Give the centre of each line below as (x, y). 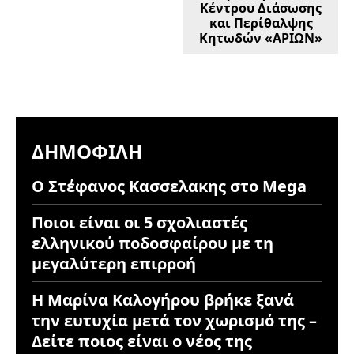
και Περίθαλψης (261, 23)
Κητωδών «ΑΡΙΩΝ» (261, 38)
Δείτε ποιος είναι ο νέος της (142, 341)
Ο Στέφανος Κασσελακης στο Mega (169, 186)
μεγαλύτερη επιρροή (114, 263)
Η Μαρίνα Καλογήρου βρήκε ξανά (163, 299)
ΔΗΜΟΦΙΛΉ (87, 151)
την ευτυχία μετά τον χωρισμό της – (174, 320)
